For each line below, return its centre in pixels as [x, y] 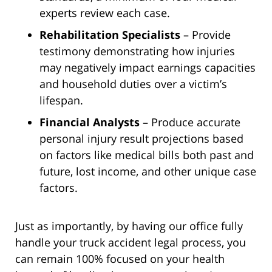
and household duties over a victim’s [133, 84]
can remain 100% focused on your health [120, 259]
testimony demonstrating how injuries [137, 51]
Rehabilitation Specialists [110, 35]
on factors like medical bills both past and [147, 155]
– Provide [206, 35]
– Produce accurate [190, 122]
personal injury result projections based [141, 139]
